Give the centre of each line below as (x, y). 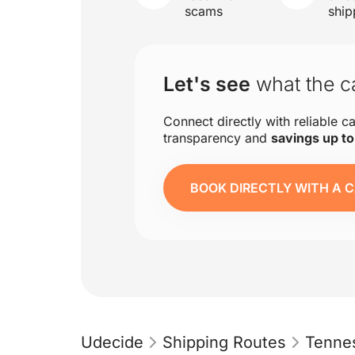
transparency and (217, 138)
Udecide (112, 342)
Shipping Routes (224, 342)
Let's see (207, 84)
